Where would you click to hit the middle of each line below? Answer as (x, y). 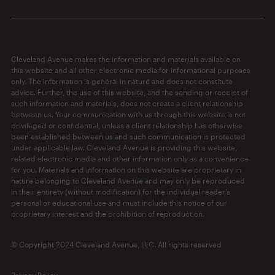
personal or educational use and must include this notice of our (119, 203)
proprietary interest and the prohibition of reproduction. (107, 214)
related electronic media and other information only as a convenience (130, 159)
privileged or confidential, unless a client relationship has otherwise (126, 126)
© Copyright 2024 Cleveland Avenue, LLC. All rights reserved (116, 245)
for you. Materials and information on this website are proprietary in (126, 170)
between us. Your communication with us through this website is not (128, 114)
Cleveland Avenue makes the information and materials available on (126, 59)
